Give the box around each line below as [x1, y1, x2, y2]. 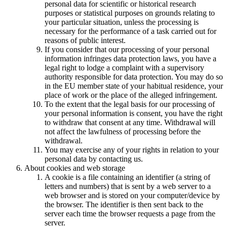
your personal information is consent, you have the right [45, 109, 222, 118]
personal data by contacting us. [45, 155, 143, 164]
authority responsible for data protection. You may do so [45, 72, 223, 82]
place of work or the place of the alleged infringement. [45, 91, 217, 100]
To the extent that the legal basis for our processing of [45, 100, 215, 109]
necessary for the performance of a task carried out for [45, 27, 216, 36]
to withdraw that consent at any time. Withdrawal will [45, 118, 215, 127]
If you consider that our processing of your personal [45, 45, 209, 54]
